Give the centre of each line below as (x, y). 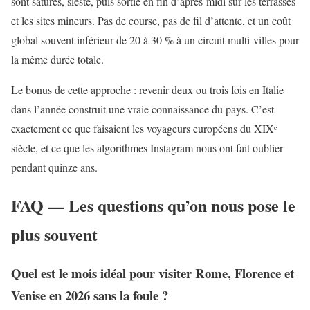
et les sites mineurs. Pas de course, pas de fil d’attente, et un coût (151, 20)
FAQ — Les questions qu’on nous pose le (153, 205)
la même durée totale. (57, 59)
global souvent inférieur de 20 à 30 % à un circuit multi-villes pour (155, 39)
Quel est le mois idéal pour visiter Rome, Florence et (153, 273)
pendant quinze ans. (54, 167)
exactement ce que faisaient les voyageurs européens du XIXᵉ (144, 128)
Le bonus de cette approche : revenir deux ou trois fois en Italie (147, 89)
